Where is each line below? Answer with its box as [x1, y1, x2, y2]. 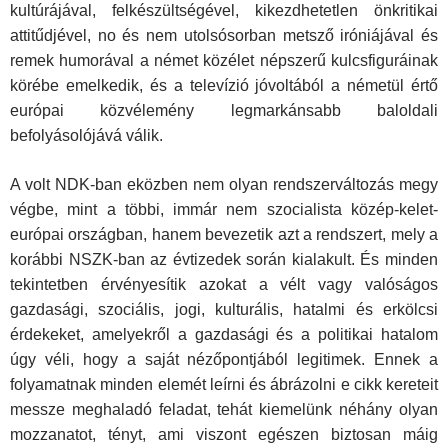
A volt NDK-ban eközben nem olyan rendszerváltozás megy [10, 176, 438, 194]
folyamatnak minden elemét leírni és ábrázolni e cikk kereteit [10, 376, 438, 394]
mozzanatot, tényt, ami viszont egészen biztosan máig [10, 426, 438, 444]
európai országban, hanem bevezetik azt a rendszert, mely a [10, 226, 438, 244]
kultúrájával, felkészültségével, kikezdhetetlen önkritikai [10, 2, 438, 20]
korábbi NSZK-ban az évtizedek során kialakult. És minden [10, 251, 438, 269]
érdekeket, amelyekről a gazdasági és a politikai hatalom [10, 326, 438, 344]
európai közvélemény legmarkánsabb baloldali [10, 102, 438, 120]
